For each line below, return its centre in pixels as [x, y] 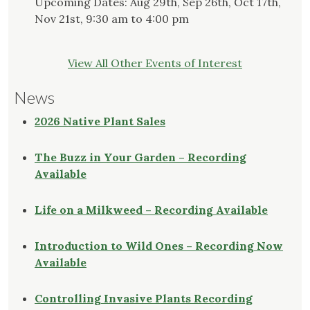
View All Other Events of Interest [155, 63]
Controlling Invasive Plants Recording [144, 299]
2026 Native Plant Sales [100, 121]
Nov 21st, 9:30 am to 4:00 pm [112, 19]
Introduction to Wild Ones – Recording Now [159, 246]
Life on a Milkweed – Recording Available [151, 210]
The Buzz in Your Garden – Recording [140, 157]
